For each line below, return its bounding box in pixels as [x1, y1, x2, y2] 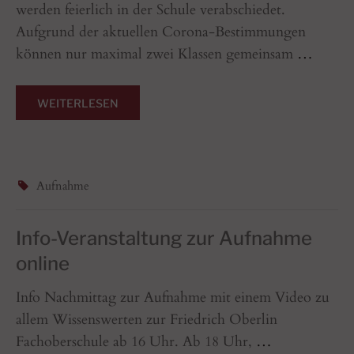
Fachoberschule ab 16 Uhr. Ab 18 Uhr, [16, 331, 256, 352]
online [16, 251, 70, 275]
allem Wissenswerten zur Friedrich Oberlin [16, 309, 277, 330]
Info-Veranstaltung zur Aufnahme [16, 226, 312, 250]
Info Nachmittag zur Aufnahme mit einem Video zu [16, 287, 330, 307]
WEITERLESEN [37, 96, 119, 110]
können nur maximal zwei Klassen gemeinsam [16, 43, 297, 64]
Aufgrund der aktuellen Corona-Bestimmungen [16, 21, 306, 42]
